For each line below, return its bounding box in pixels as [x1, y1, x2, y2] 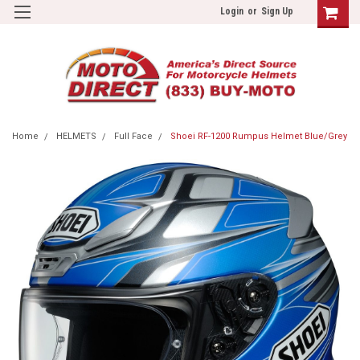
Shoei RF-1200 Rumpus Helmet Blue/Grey [170, 131, 347, 141]
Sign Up [261, 6, 293, 17]
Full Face [114, 131, 153, 141]
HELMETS [56, 131, 96, 141]
